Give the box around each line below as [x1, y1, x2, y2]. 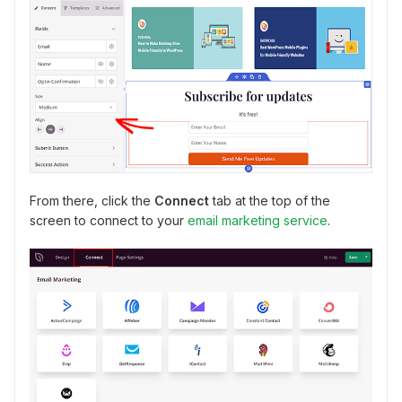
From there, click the [30, 193, 154, 209]
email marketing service [188, 213, 328, 229]
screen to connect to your [30, 213, 188, 229]
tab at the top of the [209, 193, 330, 209]
